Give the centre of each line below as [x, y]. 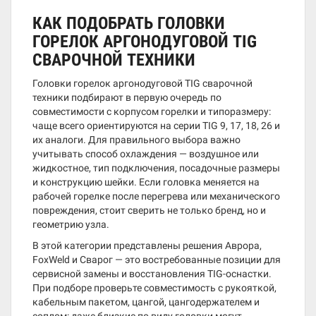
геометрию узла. [71, 224]
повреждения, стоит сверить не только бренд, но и [149, 210]
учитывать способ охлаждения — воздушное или [146, 154]
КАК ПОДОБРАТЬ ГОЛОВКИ [129, 23]
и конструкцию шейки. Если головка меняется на [146, 182]
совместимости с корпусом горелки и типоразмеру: [152, 111]
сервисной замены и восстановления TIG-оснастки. [152, 274]
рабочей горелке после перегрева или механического [156, 196]
